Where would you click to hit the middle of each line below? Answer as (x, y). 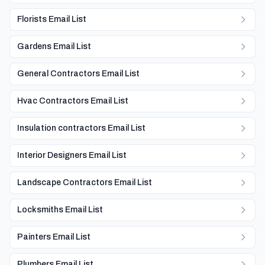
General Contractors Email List (78, 74)
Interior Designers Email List (72, 155)
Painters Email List (54, 237)
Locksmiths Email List (60, 210)
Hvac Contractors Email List (73, 101)
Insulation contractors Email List (81, 128)
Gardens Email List (54, 46)
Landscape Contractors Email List (85, 182)
